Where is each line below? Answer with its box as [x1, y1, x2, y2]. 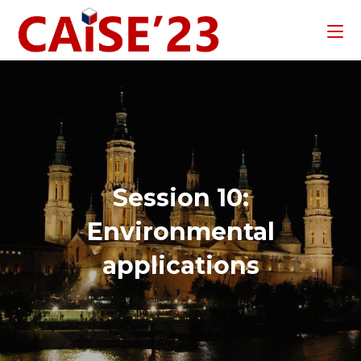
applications [102, 251, 259, 280]
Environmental [86, 217, 275, 247]
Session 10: [112, 183, 249, 213]
